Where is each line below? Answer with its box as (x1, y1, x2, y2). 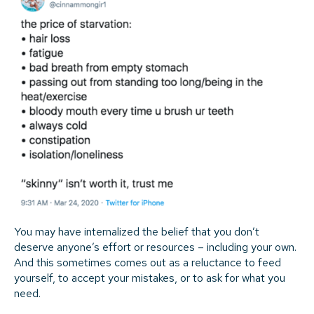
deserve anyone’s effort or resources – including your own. (14, 239, 296, 254)
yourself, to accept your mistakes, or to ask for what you (14, 270, 285, 285)
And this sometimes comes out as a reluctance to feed (14, 254, 281, 270)
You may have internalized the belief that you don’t (14, 224, 259, 239)
